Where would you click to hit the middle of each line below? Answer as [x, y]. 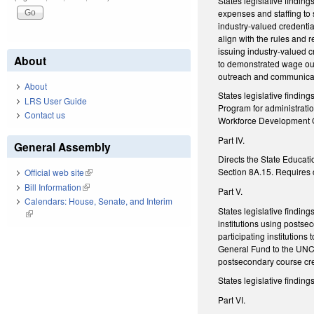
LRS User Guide [56, 100]
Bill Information [53, 186]
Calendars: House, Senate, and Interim [98, 201]
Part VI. [232, 299]
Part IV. [232, 139]
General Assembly [62, 147]
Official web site [54, 172]
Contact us [45, 115]
